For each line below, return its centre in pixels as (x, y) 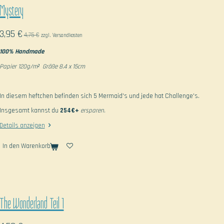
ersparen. (93, 111)
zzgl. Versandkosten (61, 35)
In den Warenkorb (26, 146)
